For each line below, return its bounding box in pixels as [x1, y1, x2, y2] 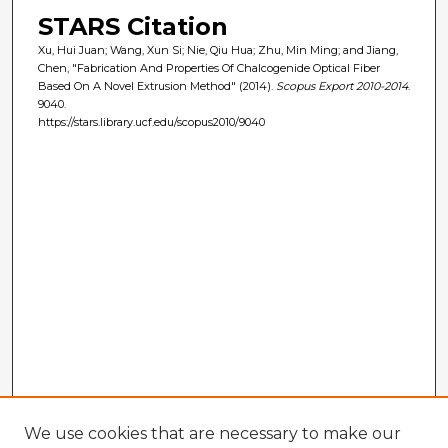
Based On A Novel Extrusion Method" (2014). [37, 78, 276, 93]
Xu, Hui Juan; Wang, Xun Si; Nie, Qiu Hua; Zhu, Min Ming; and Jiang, [37, 42, 398, 57]
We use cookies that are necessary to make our [24, 424, 401, 443]
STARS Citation [37, 11, 228, 41]
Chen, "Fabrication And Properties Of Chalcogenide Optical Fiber [37, 60, 380, 75]
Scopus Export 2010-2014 [275, 78, 408, 93]
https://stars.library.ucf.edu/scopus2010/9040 [37, 114, 265, 129]
